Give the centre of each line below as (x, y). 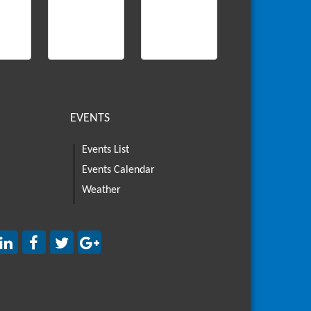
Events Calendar (118, 170)
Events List (105, 150)
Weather (101, 190)
